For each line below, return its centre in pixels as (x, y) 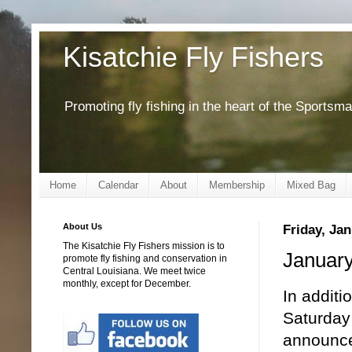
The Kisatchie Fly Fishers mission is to (144, 246)
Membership (237, 185)
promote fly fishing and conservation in (145, 258)
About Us (82, 226)
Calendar (118, 185)
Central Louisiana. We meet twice (134, 271)
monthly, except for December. (127, 283)
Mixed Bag (311, 185)
